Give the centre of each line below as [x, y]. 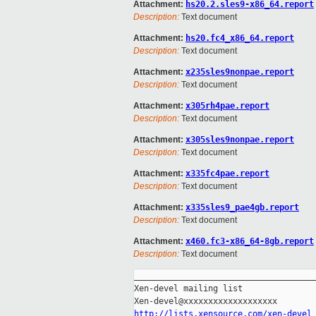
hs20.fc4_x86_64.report [240, 38]
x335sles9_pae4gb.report [242, 208]
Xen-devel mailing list [188, 289]
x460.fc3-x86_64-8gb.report [250, 242]
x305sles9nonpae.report [240, 140]
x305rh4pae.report [227, 106]
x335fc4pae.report [227, 174]
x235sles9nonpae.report [240, 72]
